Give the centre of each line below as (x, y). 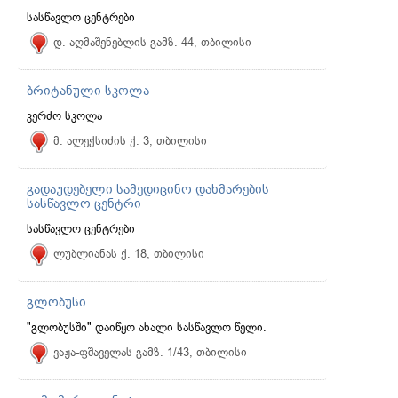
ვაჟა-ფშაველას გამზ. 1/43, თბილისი (150, 352)
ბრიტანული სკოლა (88, 91)
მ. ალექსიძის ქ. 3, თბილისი (130, 141)
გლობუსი (56, 302)
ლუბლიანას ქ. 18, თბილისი (129, 254)
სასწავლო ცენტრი (84, 203)
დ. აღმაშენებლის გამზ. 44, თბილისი (152, 42)
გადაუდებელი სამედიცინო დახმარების (148, 189)
